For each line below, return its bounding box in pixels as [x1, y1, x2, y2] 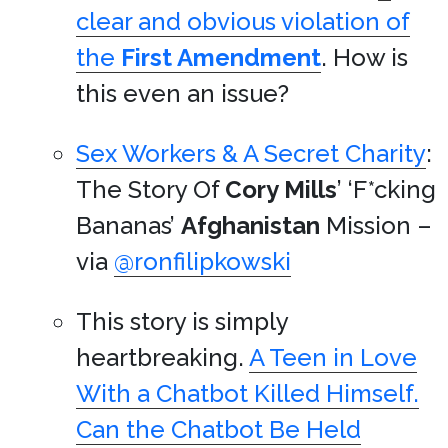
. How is [321, 43, 408, 72]
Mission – [320, 211, 432, 240]
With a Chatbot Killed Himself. [76, 379, 419, 408]
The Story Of [76, 175, 225, 204]
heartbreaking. [76, 343, 249, 372]
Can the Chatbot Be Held [76, 415, 361, 444]
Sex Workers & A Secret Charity [76, 139, 426, 168]
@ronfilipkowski [114, 247, 291, 276]
